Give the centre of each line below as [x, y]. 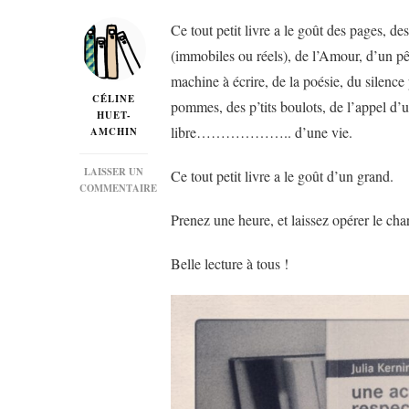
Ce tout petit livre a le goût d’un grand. [282, 176]
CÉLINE [114, 99]
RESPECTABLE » [153, 253]
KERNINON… [145, 303]
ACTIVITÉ [136, 237]
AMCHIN [114, 132]
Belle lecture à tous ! [230, 264]
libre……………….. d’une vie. [262, 132]
